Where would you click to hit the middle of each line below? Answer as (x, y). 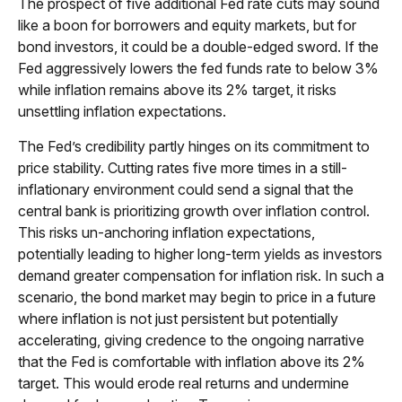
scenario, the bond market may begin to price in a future (197, 297)
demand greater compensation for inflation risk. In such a (201, 275)
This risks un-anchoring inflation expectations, (166, 232)
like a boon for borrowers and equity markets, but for (187, 25)
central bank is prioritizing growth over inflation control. (194, 210)
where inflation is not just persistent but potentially (178, 318)
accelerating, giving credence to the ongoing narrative (191, 340)
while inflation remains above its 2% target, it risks (177, 89)
